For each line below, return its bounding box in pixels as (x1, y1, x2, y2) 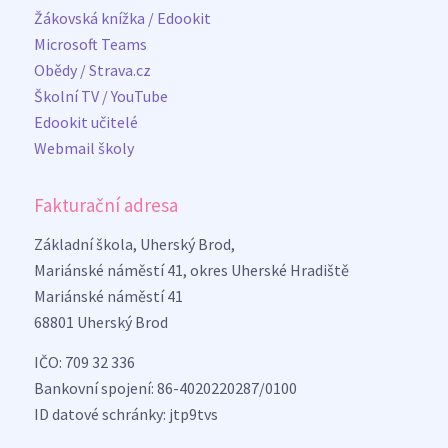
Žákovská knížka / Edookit (33, 7, 211, 28)
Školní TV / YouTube (33, 85, 168, 106)
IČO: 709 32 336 (33, 351, 135, 372)
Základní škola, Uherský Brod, (33, 233, 235, 254)
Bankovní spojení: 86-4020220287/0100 (33, 377, 297, 398)
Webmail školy (33, 137, 134, 158)
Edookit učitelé (33, 111, 138, 132)
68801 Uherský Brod (33, 311, 168, 332)
